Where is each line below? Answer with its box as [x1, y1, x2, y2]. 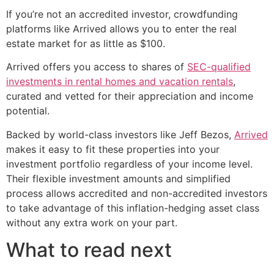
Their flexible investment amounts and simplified [6, 172, 231, 185]
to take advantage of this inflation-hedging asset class [6, 201, 259, 214]
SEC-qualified [187, 61, 251, 73]
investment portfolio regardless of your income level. [6, 157, 253, 170]
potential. [6, 105, 50, 117]
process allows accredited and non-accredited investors [6, 187, 267, 199]
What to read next [6, 238, 172, 262]
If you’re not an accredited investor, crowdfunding [6, 7, 238, 20]
